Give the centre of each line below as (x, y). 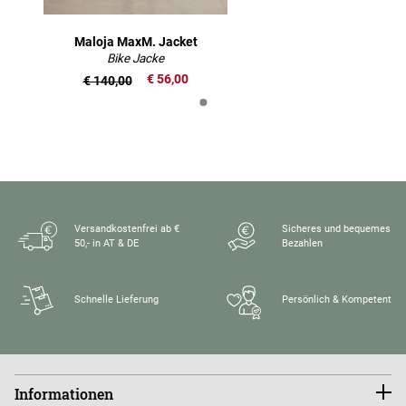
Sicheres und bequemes (336, 228)
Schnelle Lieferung (116, 299)
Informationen (64, 393)
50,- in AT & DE (106, 243)
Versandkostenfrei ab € (127, 228)
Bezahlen (302, 243)
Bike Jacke (135, 58)
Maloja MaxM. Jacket (135, 41)
